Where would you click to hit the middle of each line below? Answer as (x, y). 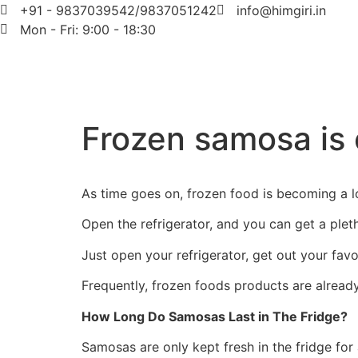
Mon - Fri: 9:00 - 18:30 (88, 30)
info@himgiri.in (281, 10)
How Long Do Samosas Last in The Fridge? (215, 316)
